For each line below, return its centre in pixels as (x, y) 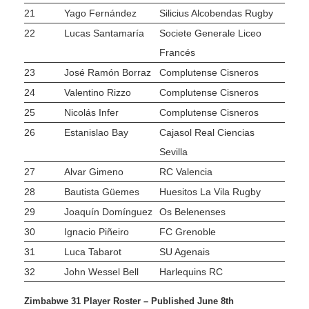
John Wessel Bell (101, 272)
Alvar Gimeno (94, 172)
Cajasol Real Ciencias (207, 133)
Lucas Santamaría (104, 33)
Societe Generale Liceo (210, 33)
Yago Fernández (100, 13)
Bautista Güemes (102, 192)
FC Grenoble (188, 232)
